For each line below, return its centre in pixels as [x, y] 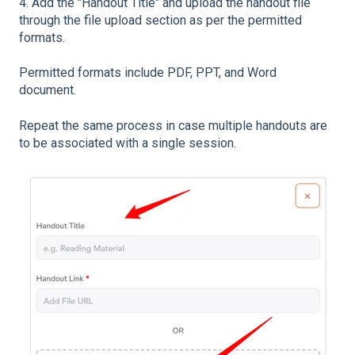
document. [48, 90]
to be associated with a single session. [128, 143]
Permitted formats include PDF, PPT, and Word [148, 73]
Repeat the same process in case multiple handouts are [173, 125]
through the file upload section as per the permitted [160, 20]
